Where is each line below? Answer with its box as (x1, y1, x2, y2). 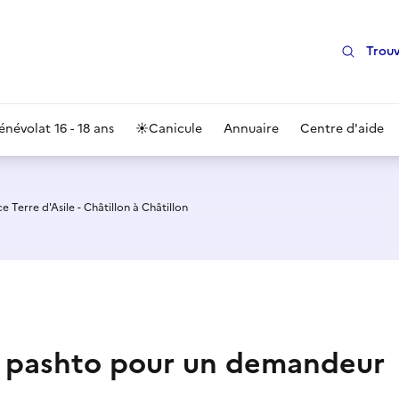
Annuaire (224, 119, 279, 138)
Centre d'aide (300, 119, 384, 138)
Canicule (149, 119, 202, 138)
